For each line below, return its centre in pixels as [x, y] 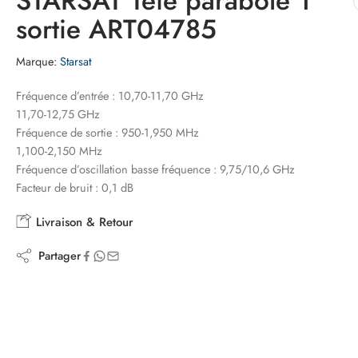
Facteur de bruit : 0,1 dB [75, 187]
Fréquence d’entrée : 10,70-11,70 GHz [110, 95]
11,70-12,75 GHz [58, 114]
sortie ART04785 [116, 29]
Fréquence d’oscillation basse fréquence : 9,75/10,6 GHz [155, 169]
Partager [56, 255]
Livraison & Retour [83, 222]
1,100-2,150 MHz [59, 151]
